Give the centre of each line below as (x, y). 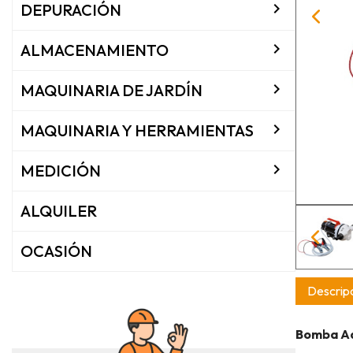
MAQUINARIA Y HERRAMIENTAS (137, 130)
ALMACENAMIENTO (95, 50)
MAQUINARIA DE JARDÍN (111, 90)
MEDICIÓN (61, 170)
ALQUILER (59, 210)
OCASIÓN (56, 251)
